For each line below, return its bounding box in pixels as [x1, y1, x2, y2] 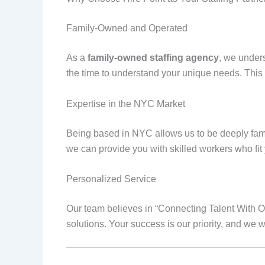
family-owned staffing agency [88, 52, 219, 63]
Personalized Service [66, 174, 156, 185]
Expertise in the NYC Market [66, 98, 185, 109]
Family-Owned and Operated [66, 22, 188, 33]
